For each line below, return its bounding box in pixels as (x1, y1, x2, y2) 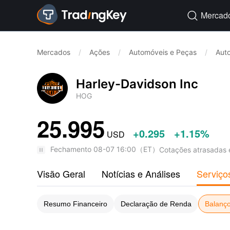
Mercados (37, 48, 70, 56)
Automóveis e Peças (129, 48, 197, 56)
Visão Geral (37, 167, 85, 180)
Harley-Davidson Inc (76, 76, 198, 91)
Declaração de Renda (121, 200, 191, 208)
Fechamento (50, 145, 91, 154)
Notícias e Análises (102, 167, 180, 180)
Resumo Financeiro (44, 200, 107, 208)
